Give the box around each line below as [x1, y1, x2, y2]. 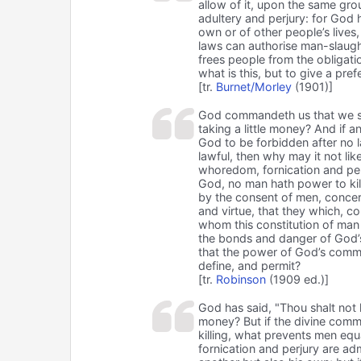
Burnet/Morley [215, 79, 292, 93]
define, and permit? [197, 258, 301, 272]
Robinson [215, 272, 266, 286]
